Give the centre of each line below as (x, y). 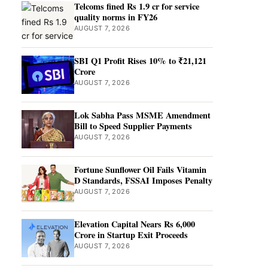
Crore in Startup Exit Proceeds (131, 235)
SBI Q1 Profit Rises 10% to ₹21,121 (140, 61)
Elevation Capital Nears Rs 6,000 (135, 224)
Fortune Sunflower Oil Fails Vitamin (140, 170)
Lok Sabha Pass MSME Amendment (142, 115)
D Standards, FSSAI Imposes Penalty (143, 180)
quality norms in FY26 (116, 17)
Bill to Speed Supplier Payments (133, 126)
